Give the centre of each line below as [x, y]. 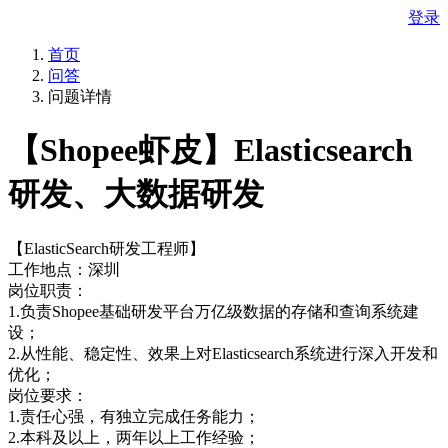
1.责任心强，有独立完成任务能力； [134, 416]
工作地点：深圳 [64, 269]
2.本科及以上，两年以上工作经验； [134, 437]
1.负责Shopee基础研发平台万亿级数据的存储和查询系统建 [213, 311]
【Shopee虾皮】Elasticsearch [210, 150]
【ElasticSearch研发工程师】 [106, 248]
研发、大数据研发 [136, 194]
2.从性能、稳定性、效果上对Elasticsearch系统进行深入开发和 [223, 353]
